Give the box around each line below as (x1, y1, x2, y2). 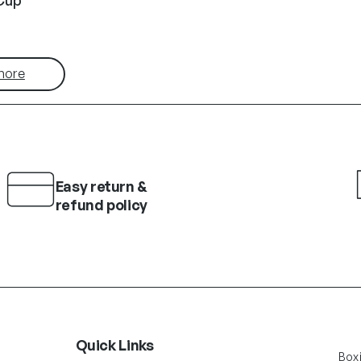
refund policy (55, 196, 147, 214)
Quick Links (75, 336, 154, 355)
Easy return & (55, 177, 147, 196)
